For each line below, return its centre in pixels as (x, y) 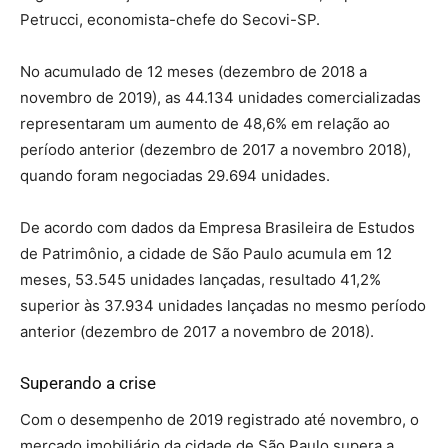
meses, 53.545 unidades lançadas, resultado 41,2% (200, 279)
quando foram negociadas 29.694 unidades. (175, 175)
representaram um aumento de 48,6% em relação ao (205, 123)
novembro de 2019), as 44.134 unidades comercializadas (220, 97)
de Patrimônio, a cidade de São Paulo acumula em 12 (206, 253)
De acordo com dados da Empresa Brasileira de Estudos (217, 227)
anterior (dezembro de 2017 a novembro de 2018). (197, 331)
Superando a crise (88, 383)
